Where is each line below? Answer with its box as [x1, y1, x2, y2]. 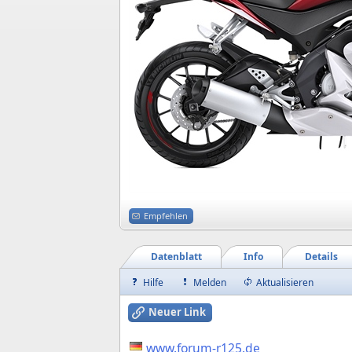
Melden [193, 276, 226, 289]
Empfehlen [144, 210, 188, 222]
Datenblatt [151, 250, 202, 263]
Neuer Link [148, 305, 206, 319]
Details [305, 250, 338, 263]
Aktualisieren [256, 276, 313, 289]
